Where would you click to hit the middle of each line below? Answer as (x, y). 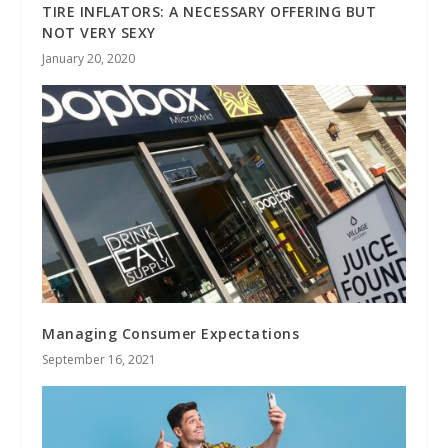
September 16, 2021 (99, 360)
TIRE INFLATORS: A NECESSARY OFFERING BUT (209, 12)
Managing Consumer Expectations (171, 334)
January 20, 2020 (89, 59)
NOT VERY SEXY (99, 33)
